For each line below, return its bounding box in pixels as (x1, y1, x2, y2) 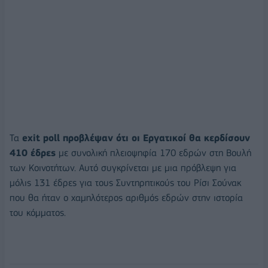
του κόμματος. (10, 206, 66, 218)
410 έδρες (10, 147, 56, 159)
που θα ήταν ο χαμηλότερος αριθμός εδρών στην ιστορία (10, 191, 243, 203)
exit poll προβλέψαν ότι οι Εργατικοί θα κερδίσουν (19, 132, 250, 144)
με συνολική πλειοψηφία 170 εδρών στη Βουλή (56, 147, 251, 159)
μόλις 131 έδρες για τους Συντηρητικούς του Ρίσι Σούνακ (10, 176, 241, 188)
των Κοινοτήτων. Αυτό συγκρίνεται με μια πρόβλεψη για (10, 162, 236, 173)
